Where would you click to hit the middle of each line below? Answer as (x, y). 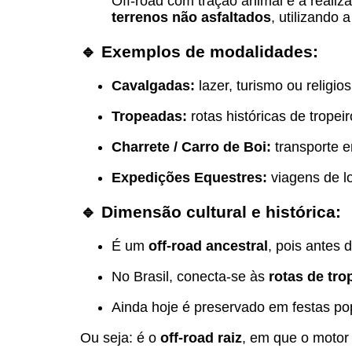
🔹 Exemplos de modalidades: (199, 51)
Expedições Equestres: (189, 177)
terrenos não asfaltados (191, 17)
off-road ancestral (208, 246)
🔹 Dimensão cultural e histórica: (211, 211)
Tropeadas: (149, 116)
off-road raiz (201, 338)
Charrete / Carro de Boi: (191, 147)
